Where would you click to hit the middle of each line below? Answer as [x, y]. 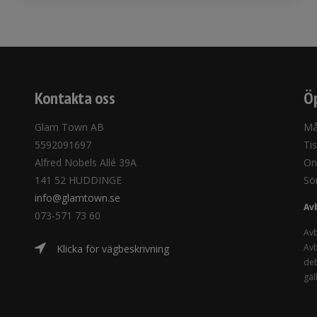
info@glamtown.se [77, 198]
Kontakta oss [75, 98]
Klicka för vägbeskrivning [113, 249]
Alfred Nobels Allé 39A [86, 162]
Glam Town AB [69, 127]
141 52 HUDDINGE [78, 180]
